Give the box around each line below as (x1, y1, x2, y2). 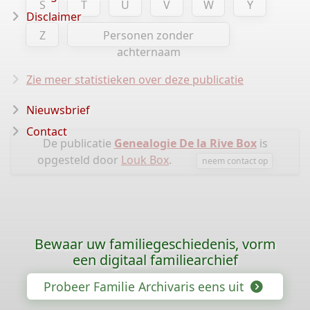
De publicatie (42, 136, 114, 151)
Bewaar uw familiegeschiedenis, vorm (34, 235, 276, 253)
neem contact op (201, 154, 268, 167)
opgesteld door (37, 152, 121, 167)
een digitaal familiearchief (72, 250, 238, 269)
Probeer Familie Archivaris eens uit (43, 278, 247, 295)
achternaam (116, 44, 181, 60)
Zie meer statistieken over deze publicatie (26, 72, 244, 87)
